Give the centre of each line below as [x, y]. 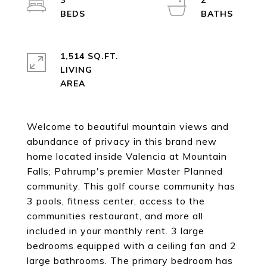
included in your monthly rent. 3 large [116, 231]
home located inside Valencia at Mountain [127, 156]
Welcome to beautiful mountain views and [128, 126]
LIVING [76, 70]
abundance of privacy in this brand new [122, 141]
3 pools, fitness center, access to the [116, 201]
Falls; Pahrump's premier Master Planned [125, 171]
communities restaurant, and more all [115, 216]
